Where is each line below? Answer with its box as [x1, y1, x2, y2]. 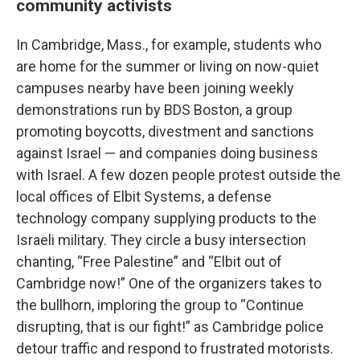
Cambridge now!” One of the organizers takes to [16, 275, 321, 292]
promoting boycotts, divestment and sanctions [16, 123, 314, 140]
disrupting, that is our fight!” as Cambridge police [16, 318, 324, 335]
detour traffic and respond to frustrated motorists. [16, 340, 333, 357]
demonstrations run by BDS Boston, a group [16, 101, 292, 118]
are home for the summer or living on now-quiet [16, 58, 319, 75]
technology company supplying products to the [16, 210, 317, 227]
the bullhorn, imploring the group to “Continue [16, 297, 304, 313]
